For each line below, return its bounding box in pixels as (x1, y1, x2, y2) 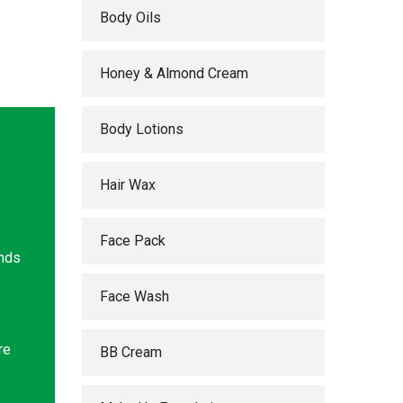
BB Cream (100, 344, 162, 361)
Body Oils (100, 9, 161, 26)
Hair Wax (100, 176, 156, 193)
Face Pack (100, 232, 166, 249)
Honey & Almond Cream (100, 65, 248, 82)
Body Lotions (100, 121, 184, 138)
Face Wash (100, 288, 169, 305)
